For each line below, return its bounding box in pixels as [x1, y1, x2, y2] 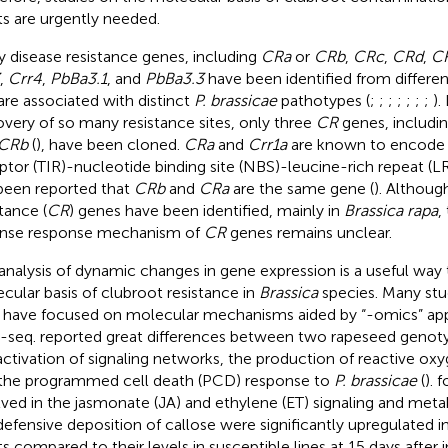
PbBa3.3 [144, 68, 204, 88]
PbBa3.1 [49, 68, 107, 88]
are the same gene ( [228, 178, 374, 198]
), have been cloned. [35, 134, 184, 154]
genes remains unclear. [225, 222, 392, 242]
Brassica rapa [343, 200, 438, 220]
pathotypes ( [276, 90, 370, 110]
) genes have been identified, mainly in [68, 200, 344, 220]
